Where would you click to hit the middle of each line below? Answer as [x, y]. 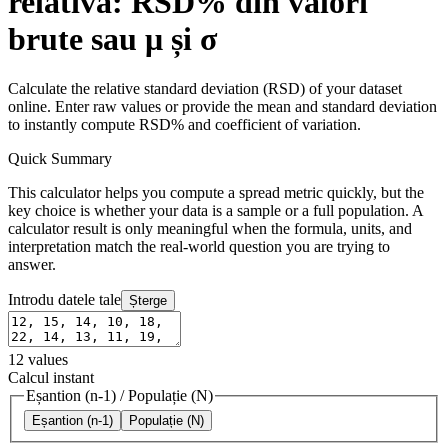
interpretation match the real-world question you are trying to [199, 246]
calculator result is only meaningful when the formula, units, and [210, 228]
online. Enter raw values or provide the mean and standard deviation [222, 106]
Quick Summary [60, 158]
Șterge [148, 300]
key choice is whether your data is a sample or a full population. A [215, 210]
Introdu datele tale [64, 299]
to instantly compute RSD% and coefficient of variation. [184, 124]
